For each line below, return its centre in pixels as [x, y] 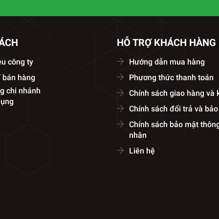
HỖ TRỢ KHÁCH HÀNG [166, 43]
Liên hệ [143, 151]
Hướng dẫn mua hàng [167, 62]
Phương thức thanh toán [171, 77]
